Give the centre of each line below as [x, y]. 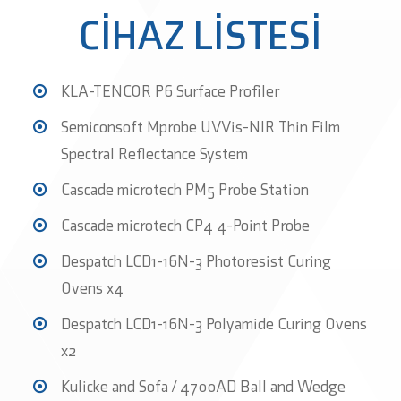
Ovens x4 [92, 288]
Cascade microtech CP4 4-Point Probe [185, 226]
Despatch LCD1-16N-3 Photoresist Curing [196, 261]
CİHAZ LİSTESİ [200, 35]
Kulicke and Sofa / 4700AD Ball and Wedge [203, 387]
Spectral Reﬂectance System [154, 154]
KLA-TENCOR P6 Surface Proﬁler [170, 91]
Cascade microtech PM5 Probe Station [185, 190]
